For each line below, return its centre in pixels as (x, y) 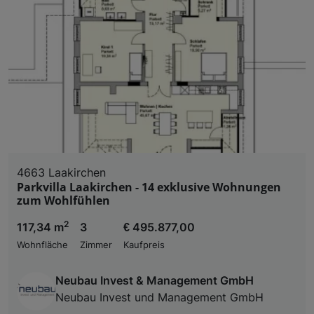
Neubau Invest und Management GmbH (159, 297)
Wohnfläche (42, 245)
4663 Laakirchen (61, 172)
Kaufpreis (144, 245)
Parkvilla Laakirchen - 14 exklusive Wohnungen (149, 187)
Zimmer (96, 245)
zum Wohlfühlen (63, 200)
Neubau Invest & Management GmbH (155, 280)
